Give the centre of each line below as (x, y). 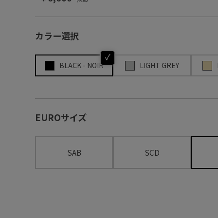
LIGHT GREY (159, 65)
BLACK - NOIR (81, 65)
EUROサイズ (61, 117)
